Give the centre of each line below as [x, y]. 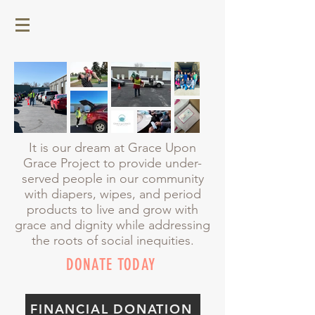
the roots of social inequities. [112, 240]
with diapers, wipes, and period [112, 194]
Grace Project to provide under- [112, 163]
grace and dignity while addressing [112, 225]
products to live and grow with [112, 210]
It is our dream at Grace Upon [112, 148]
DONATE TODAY [111, 265]
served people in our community [112, 179]
